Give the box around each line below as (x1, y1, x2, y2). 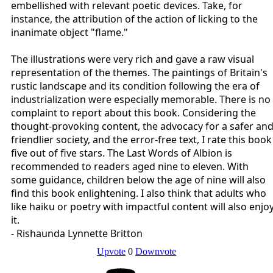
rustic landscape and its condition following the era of (11, 79, 260, 93)
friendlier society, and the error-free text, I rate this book (11, 132, 272, 146)
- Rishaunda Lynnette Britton (11, 226, 143, 240)
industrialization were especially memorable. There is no (11, 92, 271, 106)
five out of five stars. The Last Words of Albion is (11, 146, 232, 160)
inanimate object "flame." (11, 25, 128, 39)
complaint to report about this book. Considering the (11, 105, 256, 119)
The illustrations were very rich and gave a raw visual (11, 52, 254, 66)
